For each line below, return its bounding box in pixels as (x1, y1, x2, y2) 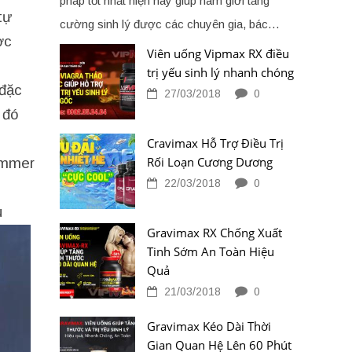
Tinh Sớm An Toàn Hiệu (147, 243, 274, 259)
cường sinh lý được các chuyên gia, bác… (60, 16, 280, 31)
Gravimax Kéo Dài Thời (147, 317, 271, 334)
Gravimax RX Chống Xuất (147, 224, 282, 240)
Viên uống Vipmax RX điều (147, 45, 289, 61)
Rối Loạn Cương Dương (147, 153, 273, 170)
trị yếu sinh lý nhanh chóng (147, 64, 294, 80)
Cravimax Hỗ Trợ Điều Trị (147, 134, 284, 151)
